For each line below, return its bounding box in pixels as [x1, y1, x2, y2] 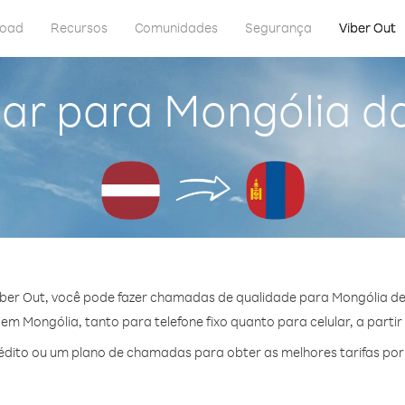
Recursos [51, 19, 108, 36]
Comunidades [135, 19, 218, 36]
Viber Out [339, 19, 396, 36]
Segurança [245, 19, 312, 36]
